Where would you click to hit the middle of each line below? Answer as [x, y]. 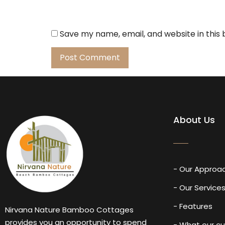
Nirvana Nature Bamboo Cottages [69, 209]
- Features [193, 206]
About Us [194, 120]
